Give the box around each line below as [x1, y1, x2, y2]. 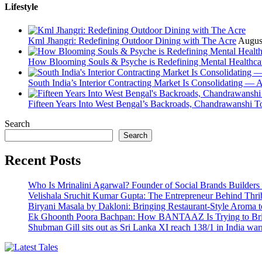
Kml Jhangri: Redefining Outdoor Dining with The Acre [28, 35, 236, 46]
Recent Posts [5, 153, 81, 168]
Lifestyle [5, 2, 38, 12]
